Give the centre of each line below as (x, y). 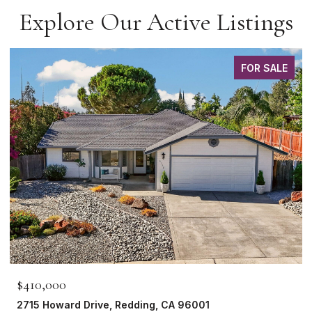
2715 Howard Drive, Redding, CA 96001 (113, 304)
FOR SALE (264, 68)
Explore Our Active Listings (156, 22)
